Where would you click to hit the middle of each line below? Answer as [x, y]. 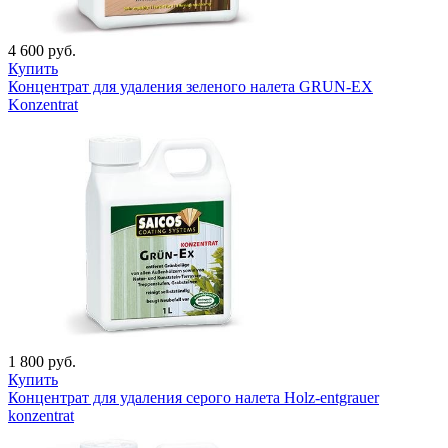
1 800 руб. [42, 361]
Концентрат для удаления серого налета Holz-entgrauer [193, 397]
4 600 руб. [42, 50]
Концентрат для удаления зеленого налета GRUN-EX [190, 86]
